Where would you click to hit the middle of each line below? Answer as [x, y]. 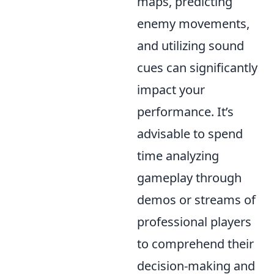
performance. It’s [185, 112]
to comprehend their [195, 244]
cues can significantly [197, 68]
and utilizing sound [191, 46]
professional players [194, 222]
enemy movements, [193, 24]
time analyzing [178, 156]
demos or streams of [196, 200]
